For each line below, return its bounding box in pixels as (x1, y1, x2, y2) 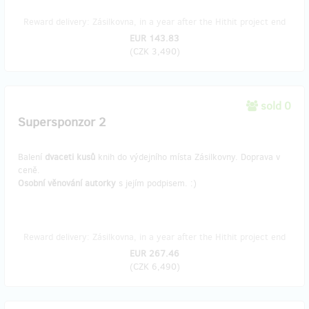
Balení (18, 151, 45, 163)
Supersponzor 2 (18, 114, 106, 130)
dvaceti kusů (45, 151, 95, 163)
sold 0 (261, 99, 291, 113)
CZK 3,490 (132, 46, 177, 57)
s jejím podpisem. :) (116, 177, 197, 189)
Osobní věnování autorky (18, 177, 116, 189)
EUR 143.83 (130, 32, 179, 44)
